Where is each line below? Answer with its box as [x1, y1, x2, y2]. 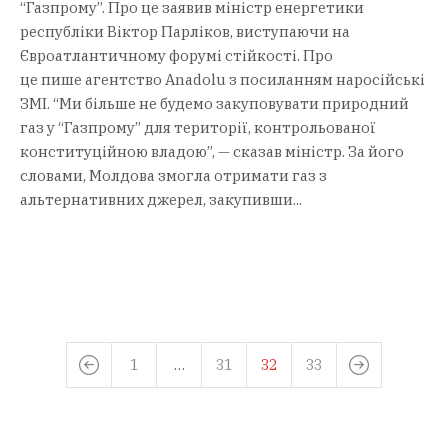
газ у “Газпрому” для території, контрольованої [20, 117, 376, 137]
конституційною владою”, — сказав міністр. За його [20, 141, 404, 161]
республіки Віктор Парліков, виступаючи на [20, 21, 350, 41]
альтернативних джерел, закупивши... [20, 189, 302, 209]
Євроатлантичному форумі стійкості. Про [20, 45, 333, 65]
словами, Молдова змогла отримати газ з [20, 165, 327, 185]
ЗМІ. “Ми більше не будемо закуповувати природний [20, 93, 409, 113]
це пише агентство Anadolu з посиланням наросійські [20, 69, 425, 89]
